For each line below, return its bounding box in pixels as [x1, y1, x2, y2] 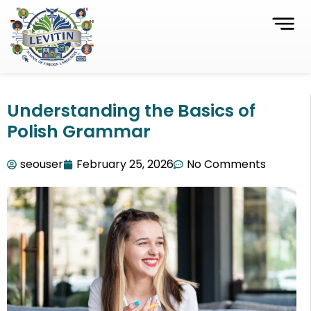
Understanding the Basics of [7, 99, 255, 124]
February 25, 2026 [76, 156, 174, 173]
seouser [20, 156, 63, 173]
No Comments [187, 156, 266, 173]
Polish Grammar [7, 119, 151, 144]
